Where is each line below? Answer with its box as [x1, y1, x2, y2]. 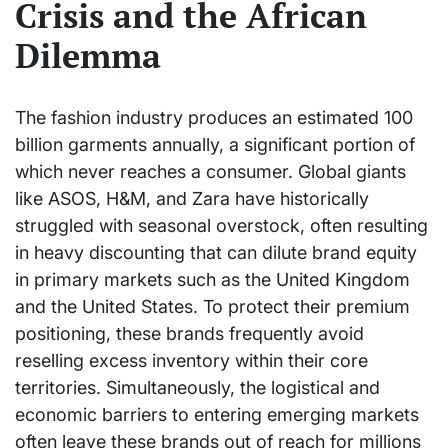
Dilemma [15, 32, 161, 78]
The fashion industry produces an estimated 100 [15, 107, 413, 129]
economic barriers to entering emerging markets [15, 404, 419, 426]
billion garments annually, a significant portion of [15, 134, 415, 156]
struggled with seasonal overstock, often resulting [15, 215, 428, 237]
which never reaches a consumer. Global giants [15, 161, 406, 183]
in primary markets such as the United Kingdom [15, 269, 410, 291]
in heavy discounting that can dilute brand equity [15, 242, 417, 264]
